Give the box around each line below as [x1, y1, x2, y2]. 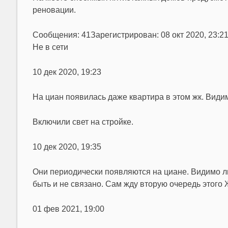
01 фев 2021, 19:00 [32, 205, 104, 213]
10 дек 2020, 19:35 [32, 142, 101, 151]
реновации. [32, 6, 76, 14]
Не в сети [32, 43, 68, 51]
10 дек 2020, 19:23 [32, 68, 101, 76]
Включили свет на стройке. [32, 118, 133, 126]
